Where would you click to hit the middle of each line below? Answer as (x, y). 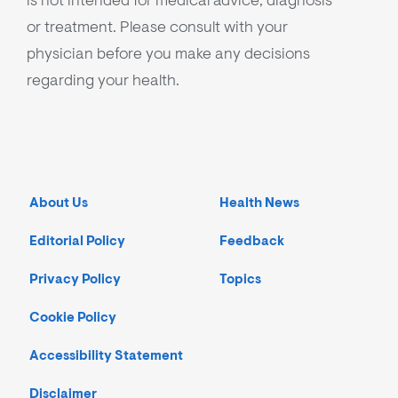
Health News (259, 203)
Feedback (252, 242)
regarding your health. (103, 80)
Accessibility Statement (106, 356)
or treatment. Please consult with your (157, 27)
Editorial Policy (77, 242)
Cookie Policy (73, 318)
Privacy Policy (75, 280)
